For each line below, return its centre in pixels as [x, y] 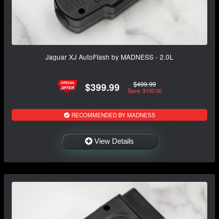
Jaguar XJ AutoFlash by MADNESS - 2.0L [109, 57]
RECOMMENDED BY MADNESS [112, 115]
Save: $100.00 [144, 90]
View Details [114, 141]
